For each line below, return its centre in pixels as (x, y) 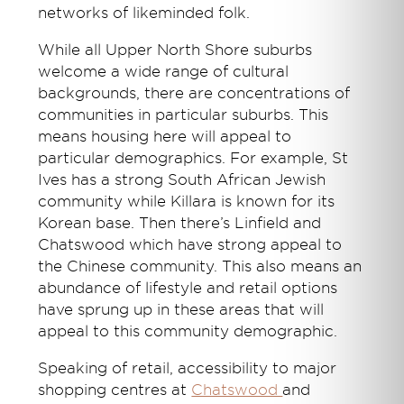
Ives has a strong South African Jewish (182, 179)
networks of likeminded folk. (144, 13)
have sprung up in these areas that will (181, 309)
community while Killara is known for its (187, 201)
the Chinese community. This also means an (200, 266)
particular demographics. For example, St (193, 158)
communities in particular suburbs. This (184, 115)
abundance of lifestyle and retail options (188, 288)
